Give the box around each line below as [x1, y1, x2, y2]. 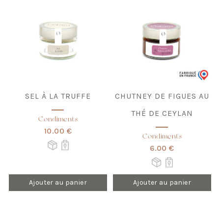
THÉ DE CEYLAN [131, 108, 193, 118]
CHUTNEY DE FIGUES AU [114, 91, 209, 101]
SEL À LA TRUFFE [25, 91, 91, 101]
